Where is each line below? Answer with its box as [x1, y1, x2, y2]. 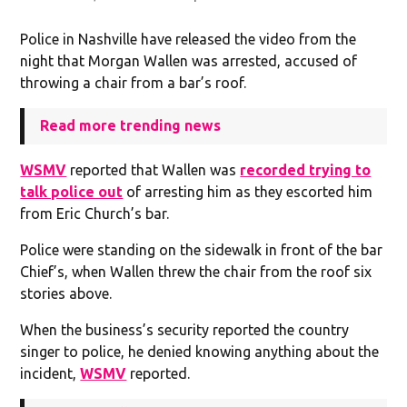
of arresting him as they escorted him [123, 183, 373, 200]
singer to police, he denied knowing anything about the [20, 342, 380, 360]
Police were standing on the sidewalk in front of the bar [20, 241, 383, 258]
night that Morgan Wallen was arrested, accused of [20, 52, 358, 69]
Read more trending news [40, 116, 222, 134]
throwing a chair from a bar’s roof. [20, 74, 247, 91]
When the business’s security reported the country [20, 321, 350, 338]
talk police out [20, 183, 124, 200]
